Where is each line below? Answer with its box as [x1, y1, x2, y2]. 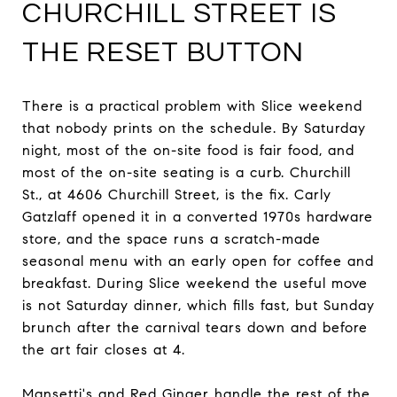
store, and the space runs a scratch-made [22, 230, 321, 247]
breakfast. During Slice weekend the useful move [22, 274, 368, 292]
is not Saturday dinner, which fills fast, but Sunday [22, 296, 375, 314]
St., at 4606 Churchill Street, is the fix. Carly [22, 185, 331, 203]
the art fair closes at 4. [22, 340, 185, 358]
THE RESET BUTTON [22, 37, 304, 67]
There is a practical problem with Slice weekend [22, 97, 362, 114]
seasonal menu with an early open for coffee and [22, 252, 374, 269]
